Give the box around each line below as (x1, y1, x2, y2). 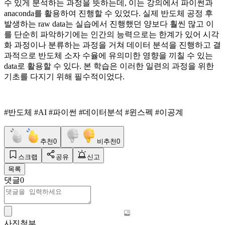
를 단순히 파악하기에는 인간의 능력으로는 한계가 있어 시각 (4, 30, 219, 39)
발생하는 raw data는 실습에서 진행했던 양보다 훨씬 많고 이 (4, 19, 214, 28)
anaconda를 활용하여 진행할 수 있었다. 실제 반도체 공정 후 (4, 9, 213, 18)
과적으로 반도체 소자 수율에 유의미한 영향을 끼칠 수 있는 (4, 51, 213, 60)
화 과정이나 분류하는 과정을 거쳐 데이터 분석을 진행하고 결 (4, 40, 221, 49)
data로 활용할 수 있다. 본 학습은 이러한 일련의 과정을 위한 (4, 61, 214, 70)
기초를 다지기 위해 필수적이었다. (4, 72, 125, 81)
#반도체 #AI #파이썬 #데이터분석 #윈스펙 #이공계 (4, 107, 183, 117)
